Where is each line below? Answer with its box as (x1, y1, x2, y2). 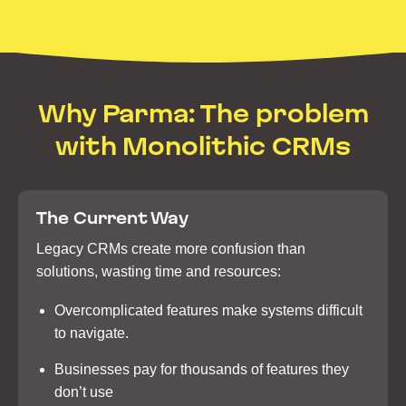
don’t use (54, 384, 113, 401)
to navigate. (54, 325, 129, 342)
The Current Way (36, 209, 188, 227)
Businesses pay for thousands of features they (54, 362, 349, 378)
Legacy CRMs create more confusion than (36, 241, 305, 257)
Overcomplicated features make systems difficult (54, 303, 362, 319)
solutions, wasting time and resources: (36, 264, 281, 280)
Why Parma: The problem (37, 101, 369, 128)
